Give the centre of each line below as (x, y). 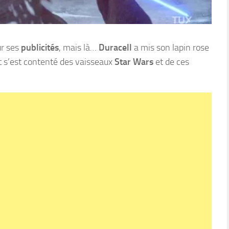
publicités (40, 48)
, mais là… (79, 48)
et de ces (171, 62)
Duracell (115, 48)
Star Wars (134, 62)
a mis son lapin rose (170, 48)
